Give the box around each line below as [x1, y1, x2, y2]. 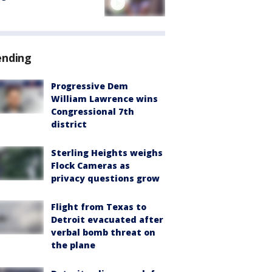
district [51, 118, 87, 131]
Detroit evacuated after [51, 214, 163, 226]
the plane [51, 239, 95, 251]
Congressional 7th [51, 106, 134, 118]
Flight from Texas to [51, 201, 146, 213]
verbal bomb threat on [51, 226, 155, 239]
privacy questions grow [51, 172, 160, 185]
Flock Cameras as [51, 160, 130, 172]
